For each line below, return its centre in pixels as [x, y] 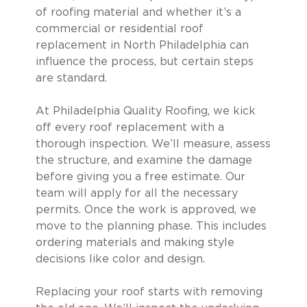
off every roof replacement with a [130, 127]
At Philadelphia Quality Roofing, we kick [145, 111]
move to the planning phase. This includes [151, 226]
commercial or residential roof [119, 28]
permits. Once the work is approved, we [146, 209]
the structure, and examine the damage [144, 160]
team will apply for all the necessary [136, 193]
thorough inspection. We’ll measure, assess [153, 144]
